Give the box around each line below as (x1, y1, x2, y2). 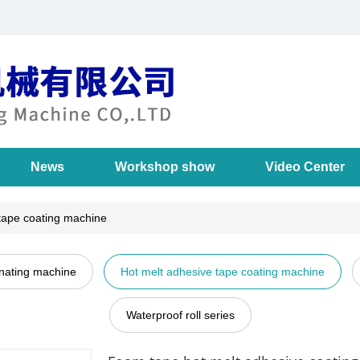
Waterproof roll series (125, 309, 235, 321)
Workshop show (115, 160, 215, 174)
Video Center (265, 160, 345, 174)
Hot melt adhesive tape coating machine (121, 265, 325, 278)
